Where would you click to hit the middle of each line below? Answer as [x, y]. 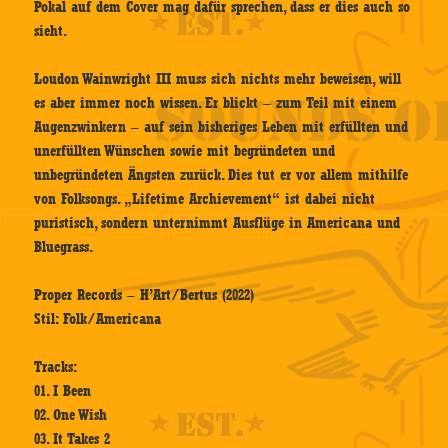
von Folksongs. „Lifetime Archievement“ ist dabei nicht [205, 198]
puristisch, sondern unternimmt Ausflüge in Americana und [217, 222]
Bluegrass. [64, 246]
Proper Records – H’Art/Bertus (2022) [144, 294]
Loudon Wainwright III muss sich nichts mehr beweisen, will [218, 78]
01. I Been [63, 390]
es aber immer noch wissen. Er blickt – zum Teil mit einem [216, 102]
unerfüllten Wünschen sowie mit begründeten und [185, 150]
